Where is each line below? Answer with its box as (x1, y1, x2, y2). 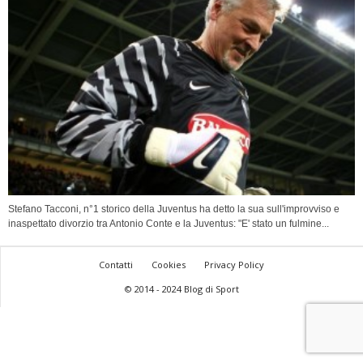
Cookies (152, 258, 186, 271)
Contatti (99, 258, 133, 271)
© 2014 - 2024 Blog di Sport (124, 283, 239, 296)
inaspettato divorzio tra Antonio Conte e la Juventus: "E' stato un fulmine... (8, 218, 329, 230)
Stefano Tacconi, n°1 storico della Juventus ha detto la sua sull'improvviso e (8, 203, 340, 216)
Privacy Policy (204, 258, 264, 271)
